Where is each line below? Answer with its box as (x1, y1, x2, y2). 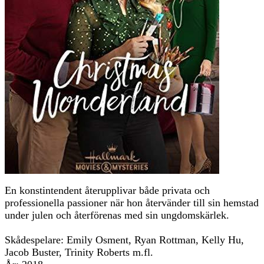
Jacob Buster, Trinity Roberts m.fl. (5, 246, 156, 258)
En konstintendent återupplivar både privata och (5, 184, 210, 196)
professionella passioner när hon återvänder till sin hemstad (5, 196, 259, 209)
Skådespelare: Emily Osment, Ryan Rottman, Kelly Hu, (5, 233, 244, 246)
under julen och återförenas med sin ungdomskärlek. (5, 209, 229, 221)
